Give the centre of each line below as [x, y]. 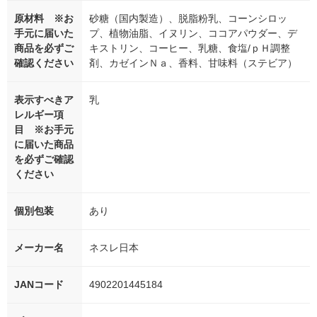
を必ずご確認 [44, 160]
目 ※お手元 [44, 130]
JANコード [39, 285]
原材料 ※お [44, 19]
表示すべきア [44, 100]
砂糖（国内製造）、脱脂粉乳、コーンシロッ [188, 19]
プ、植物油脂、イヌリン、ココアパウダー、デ [193, 34]
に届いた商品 [44, 145]
